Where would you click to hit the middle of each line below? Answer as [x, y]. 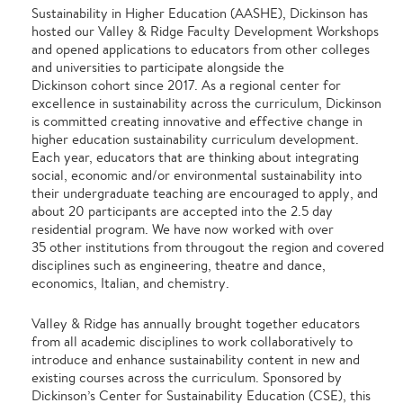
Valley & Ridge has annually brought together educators [196, 324]
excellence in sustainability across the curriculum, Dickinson [206, 103]
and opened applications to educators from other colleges [201, 49]
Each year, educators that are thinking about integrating [195, 157]
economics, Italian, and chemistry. [132, 283]
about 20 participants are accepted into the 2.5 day [182, 211]
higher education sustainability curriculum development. [197, 139]
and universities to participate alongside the [158, 67]
